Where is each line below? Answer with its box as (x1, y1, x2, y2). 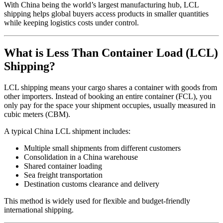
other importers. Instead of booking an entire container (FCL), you (4, 92, 212, 101)
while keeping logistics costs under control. (4, 18, 139, 27)
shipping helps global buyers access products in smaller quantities (4, 9, 209, 18)
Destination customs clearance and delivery (24, 180, 159, 189)
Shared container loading (24, 162, 102, 171)
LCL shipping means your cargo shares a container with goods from (4, 83, 217, 92)
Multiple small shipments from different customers (24, 144, 181, 153)
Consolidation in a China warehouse (24, 153, 138, 162)
